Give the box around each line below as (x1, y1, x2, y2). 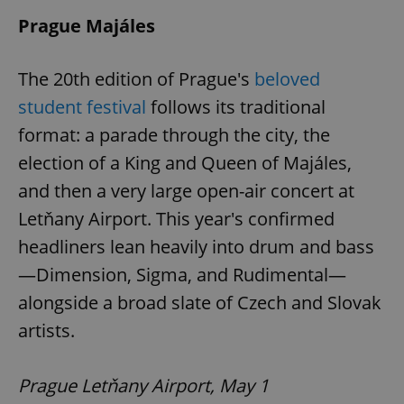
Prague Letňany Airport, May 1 (18, 372, 269, 398)
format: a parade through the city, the (18, 122, 330, 147)
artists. (18, 317, 75, 343)
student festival (18, 94, 146, 119)
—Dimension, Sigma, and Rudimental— (18, 262, 346, 287)
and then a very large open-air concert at (18, 178, 354, 203)
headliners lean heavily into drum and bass (18, 234, 374, 259)
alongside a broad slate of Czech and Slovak (18, 289, 381, 315)
